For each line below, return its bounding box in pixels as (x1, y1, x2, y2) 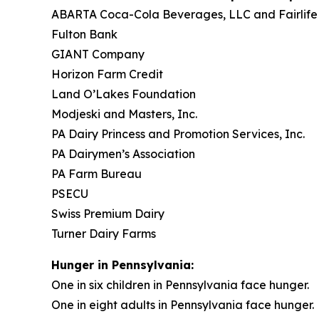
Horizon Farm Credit (51, 66, 163, 81)
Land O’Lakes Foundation (51, 86, 196, 101)
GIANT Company (51, 46, 145, 61)
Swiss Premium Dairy (51, 206, 164, 221)
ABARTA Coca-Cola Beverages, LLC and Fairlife (51, 6, 318, 21)
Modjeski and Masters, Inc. (51, 106, 197, 121)
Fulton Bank (51, 26, 117, 41)
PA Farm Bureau (51, 166, 142, 181)
